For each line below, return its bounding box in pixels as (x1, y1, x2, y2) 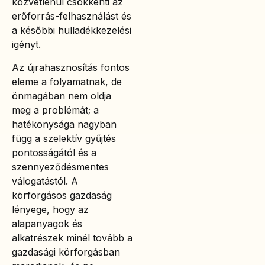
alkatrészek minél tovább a (12, 231, 132, 244)
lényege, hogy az (12, 203, 89, 215)
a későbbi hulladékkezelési (12, 24, 131, 37)
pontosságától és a (12, 146, 96, 159)
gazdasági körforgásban (12, 245, 120, 258)
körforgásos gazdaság (12, 189, 112, 201)
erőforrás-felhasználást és (12, 10, 131, 22)
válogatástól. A (12, 174, 78, 187)
